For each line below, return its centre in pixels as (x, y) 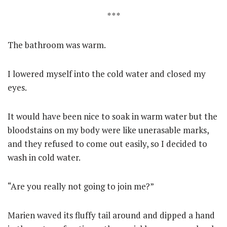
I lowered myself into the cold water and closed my (107, 74)
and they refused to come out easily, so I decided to (107, 144)
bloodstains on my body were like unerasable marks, (108, 130)
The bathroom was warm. (57, 45)
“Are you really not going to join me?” (81, 186)
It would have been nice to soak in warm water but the (112, 117)
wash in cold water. (44, 158)
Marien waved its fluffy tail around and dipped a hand (111, 215)
